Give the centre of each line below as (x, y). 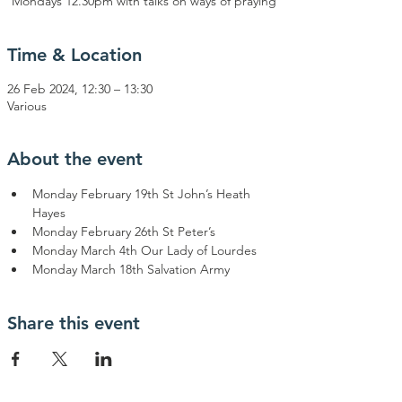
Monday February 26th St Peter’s (124, 232)
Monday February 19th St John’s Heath (143, 194)
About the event (75, 159)
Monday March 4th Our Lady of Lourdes (144, 250)
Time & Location (74, 55)
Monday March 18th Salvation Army (131, 269)
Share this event (74, 323)
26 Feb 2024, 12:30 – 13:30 (80, 89)
